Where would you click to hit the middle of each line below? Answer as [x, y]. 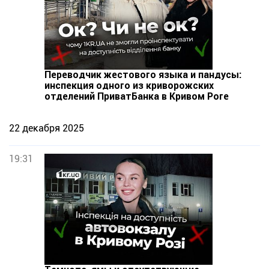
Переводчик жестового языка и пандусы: [143, 75]
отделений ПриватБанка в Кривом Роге [137, 96]
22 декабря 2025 [47, 128]
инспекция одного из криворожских [129, 86]
